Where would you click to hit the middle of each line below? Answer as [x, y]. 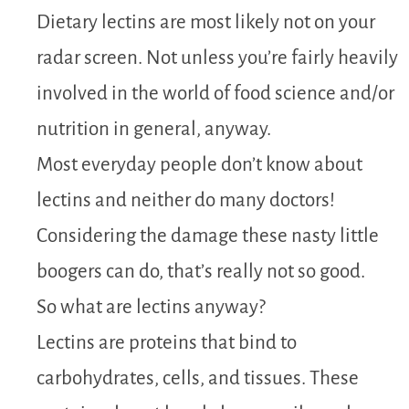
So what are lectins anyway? [151, 307]
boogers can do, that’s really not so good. [201, 271]
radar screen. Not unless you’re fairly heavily [217, 58]
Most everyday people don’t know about [199, 164]
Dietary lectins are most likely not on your [206, 22]
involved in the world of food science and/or [215, 93]
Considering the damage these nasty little [208, 236]
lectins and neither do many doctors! [186, 200]
